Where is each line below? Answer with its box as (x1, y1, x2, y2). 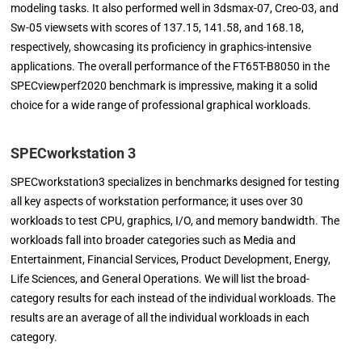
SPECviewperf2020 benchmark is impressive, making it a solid (11, 79, 318, 93)
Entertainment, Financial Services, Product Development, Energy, (11, 253, 331, 267)
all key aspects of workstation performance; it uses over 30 (11, 195, 304, 208)
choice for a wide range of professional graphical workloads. (11, 99, 312, 112)
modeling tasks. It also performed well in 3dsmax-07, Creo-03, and (11, 2, 339, 15)
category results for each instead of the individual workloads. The (11, 292, 336, 305)
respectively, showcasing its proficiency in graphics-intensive (11, 40, 312, 54)
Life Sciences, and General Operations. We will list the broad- (11, 272, 310, 286)
